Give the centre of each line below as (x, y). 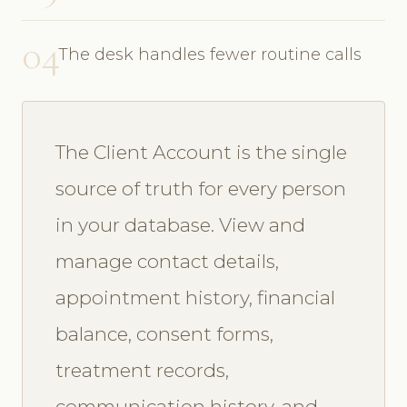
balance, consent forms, (164, 333)
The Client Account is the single (201, 152)
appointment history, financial (195, 297)
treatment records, (142, 370)
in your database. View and (180, 224)
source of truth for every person (201, 188)
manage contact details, (167, 261)
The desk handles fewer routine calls (210, 54)
